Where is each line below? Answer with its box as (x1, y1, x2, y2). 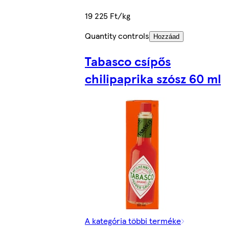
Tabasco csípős (85, 52, 171, 70)
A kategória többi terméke (85, 214, 181, 226)
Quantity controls (85, 29, 149, 41)
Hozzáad (153, 32, 179, 40)
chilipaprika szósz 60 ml (85, 69, 221, 87)
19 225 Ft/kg (85, 9, 130, 21)
